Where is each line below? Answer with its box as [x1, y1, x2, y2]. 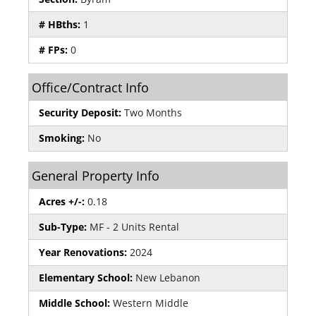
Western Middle [110, 296, 188, 310]
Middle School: [39, 296, 110, 310]
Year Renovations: [39, 245, 127, 259]
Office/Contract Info [32, 78, 149, 96]
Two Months [121, 106, 182, 120]
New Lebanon [133, 271, 200, 285]
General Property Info [32, 166, 159, 184]
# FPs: [39, 42, 68, 56]
